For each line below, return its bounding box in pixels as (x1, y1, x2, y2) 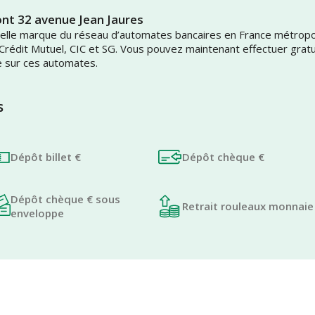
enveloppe (11, 206, 64, 221)
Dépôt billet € (11, 150, 81, 165)
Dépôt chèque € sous (11, 192, 120, 207)
